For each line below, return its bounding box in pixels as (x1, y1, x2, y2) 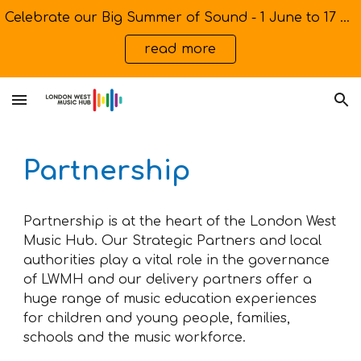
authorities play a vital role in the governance (23, 253, 330, 268)
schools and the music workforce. (23, 330, 247, 345)
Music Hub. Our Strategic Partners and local (23, 234, 322, 248)
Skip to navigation (247, 23, 348, 37)
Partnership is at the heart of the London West (23, 214, 337, 229)
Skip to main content (13, 23, 127, 37)
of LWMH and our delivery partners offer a (23, 272, 313, 287)
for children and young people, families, (23, 311, 291, 326)
